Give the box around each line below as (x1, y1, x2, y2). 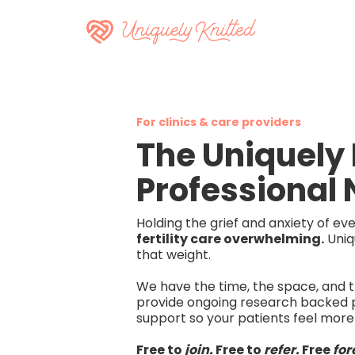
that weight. (136, 246, 211, 264)
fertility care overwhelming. (136, 230, 324, 248)
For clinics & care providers (136, 114, 301, 130)
